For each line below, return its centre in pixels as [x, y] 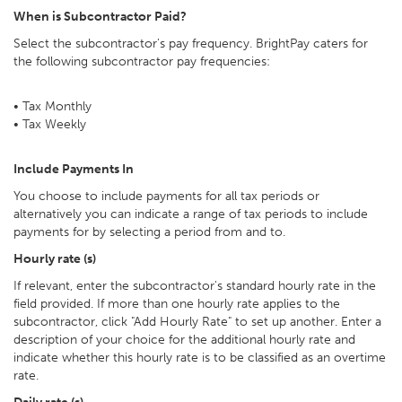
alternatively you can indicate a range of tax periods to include [191, 214]
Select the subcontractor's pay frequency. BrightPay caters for [191, 44]
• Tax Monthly [54, 106]
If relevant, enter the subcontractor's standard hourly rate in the [195, 286]
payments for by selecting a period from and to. [149, 232]
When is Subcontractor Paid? [100, 17]
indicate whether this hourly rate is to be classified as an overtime [200, 358]
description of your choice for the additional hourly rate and [184, 340]
